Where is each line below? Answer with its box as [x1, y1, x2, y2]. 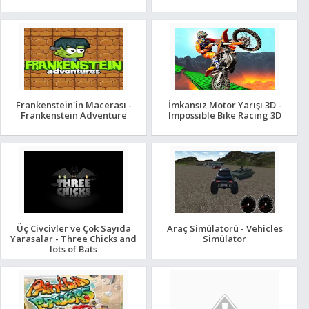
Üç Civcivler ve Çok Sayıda [16, 221, 131, 235]
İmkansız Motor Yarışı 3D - [168, 98, 281, 111]
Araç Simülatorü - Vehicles [166, 221, 283, 235]
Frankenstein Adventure [20, 108, 127, 121]
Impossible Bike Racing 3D [168, 108, 281, 121]
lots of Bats [50, 242, 98, 255]
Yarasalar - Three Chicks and [10, 232, 137, 245]
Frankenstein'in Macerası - [15, 98, 132, 111]
